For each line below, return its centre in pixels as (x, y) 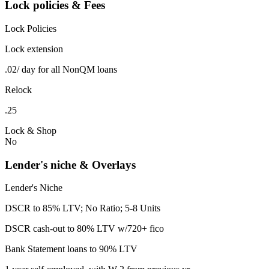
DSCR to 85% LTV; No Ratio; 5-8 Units (83, 208)
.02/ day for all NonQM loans (61, 69)
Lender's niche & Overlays (70, 165)
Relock (18, 89)
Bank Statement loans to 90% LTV (71, 249)
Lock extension (34, 49)
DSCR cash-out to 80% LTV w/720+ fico (84, 229)
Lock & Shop (31, 130)
